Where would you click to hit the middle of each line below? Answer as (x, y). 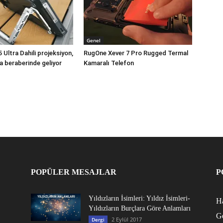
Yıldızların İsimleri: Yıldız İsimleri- (139, 199)
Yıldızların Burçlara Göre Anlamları (140, 209)
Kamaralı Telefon (109, 63)
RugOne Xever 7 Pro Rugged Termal (136, 53)
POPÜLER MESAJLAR (74, 172)
